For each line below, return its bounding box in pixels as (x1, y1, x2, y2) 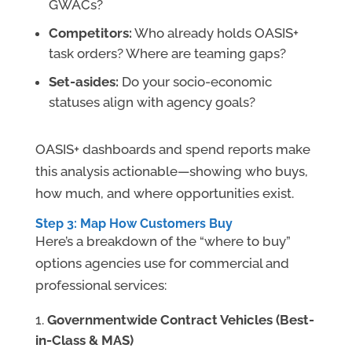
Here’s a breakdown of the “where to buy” (35, 233, 291, 250)
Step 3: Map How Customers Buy (35, 216, 233, 232)
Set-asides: (48, 74, 119, 90)
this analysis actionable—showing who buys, (35, 163, 308, 180)
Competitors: (48, 25, 132, 42)
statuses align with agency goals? (48, 94, 255, 111)
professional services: (35, 277, 167, 294)
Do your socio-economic (118, 74, 272, 90)
